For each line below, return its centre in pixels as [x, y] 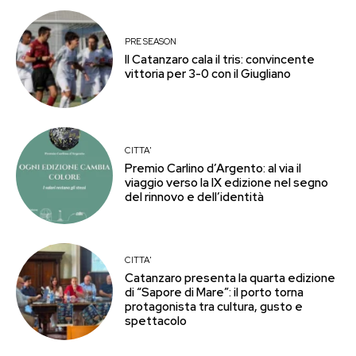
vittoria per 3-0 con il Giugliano [208, 74]
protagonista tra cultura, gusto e [214, 306]
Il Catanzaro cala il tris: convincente [220, 59]
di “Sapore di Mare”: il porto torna [215, 292]
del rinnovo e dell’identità [195, 197]
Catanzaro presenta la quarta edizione [230, 278]
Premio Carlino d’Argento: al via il [213, 169]
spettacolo [156, 321]
